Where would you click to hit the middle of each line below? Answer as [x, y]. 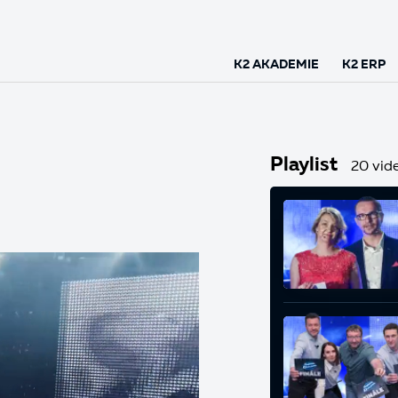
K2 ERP [364, 65]
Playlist [304, 165]
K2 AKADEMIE [276, 65]
